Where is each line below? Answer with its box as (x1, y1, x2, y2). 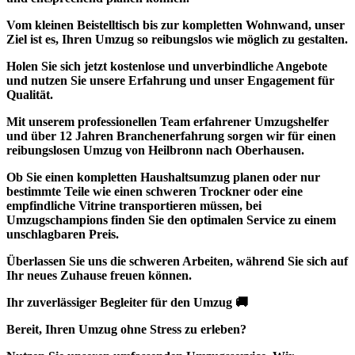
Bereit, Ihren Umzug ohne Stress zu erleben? (6, 323, 246, 337)
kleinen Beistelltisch (35, 18, 139, 32)
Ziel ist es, (6, 32, 62, 47)
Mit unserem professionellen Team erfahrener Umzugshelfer (6, 115, 329, 129)
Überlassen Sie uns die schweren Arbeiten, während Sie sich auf (6, 254, 348, 269)
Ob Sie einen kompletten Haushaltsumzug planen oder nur (6, 170, 320, 185)
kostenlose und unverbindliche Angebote (110, 59, 327, 74)
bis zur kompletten (139, 18, 246, 32)
